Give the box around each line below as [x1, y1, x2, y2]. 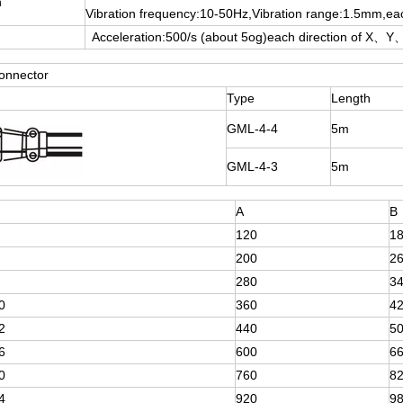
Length [331, 91, 371, 105]
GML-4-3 [227, 159, 278, 174]
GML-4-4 [227, 121, 278, 136]
